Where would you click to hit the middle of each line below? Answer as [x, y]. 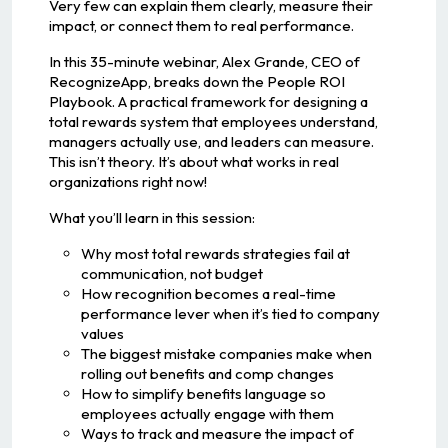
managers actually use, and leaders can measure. [211, 141]
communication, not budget [171, 273]
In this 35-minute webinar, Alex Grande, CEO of [204, 61]
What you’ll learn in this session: [151, 217]
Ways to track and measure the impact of [217, 433]
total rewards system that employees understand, [213, 121]
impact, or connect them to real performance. [201, 25]
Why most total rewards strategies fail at [215, 253]
